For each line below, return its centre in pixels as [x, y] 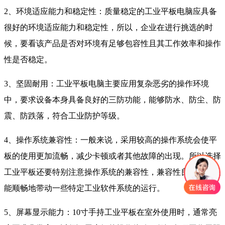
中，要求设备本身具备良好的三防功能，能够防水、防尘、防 [113, 100]
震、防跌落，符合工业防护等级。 [64, 116]
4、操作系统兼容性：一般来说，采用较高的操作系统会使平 [110, 140]
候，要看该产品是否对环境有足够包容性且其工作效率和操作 [113, 44]
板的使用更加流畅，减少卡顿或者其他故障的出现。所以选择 [113, 156]
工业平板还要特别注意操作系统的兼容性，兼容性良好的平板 [113, 172]
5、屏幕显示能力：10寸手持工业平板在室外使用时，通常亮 [110, 212]
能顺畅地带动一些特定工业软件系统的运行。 [84, 188]
